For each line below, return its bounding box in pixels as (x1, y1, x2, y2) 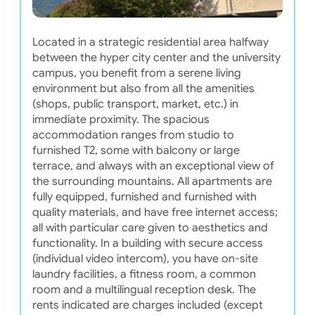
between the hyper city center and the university (32, 50, 281, 65)
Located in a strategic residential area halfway (32, 34, 269, 49)
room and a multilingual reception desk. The (32, 282, 256, 297)
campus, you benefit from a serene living (32, 65, 241, 80)
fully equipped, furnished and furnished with (32, 189, 257, 204)
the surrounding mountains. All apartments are (32, 174, 272, 188)
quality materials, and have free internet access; (32, 205, 278, 219)
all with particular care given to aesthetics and (32, 220, 268, 235)
